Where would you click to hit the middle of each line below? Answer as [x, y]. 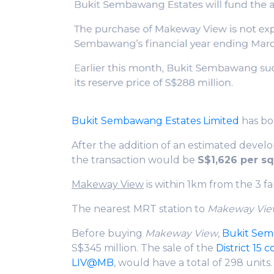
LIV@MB [93, 262]
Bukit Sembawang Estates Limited [155, 120]
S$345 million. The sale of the [144, 248]
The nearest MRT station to [139, 209]
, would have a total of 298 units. [193, 262]
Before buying [108, 233]
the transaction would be [135, 160]
